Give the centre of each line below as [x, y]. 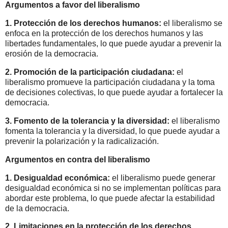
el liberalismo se [192, 23]
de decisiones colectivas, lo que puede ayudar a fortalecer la [114, 93]
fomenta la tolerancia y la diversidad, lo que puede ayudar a [112, 131]
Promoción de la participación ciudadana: [94, 72]
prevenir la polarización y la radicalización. [82, 141]
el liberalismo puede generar [163, 178]
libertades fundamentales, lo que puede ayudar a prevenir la [113, 44]
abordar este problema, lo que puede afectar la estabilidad [110, 198]
